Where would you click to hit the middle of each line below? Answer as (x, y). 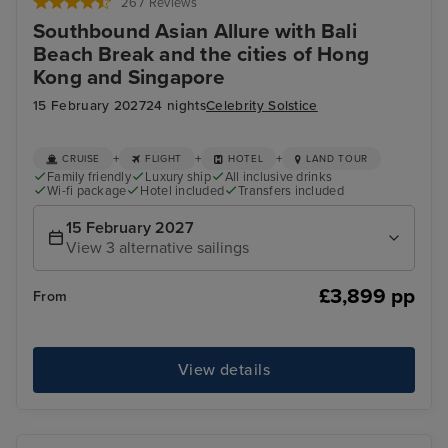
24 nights (176, 105)
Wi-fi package (87, 191)
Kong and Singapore (129, 77)
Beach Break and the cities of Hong (201, 54)
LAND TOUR (337, 158)
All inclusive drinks (278, 177)
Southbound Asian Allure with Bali (195, 31)
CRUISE (81, 158)
